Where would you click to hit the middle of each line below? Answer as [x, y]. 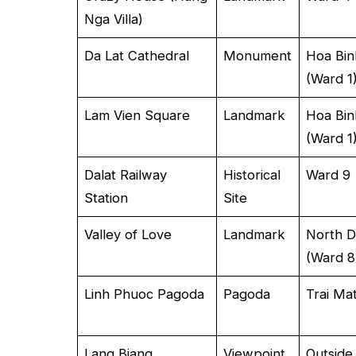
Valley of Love [128, 234]
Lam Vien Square [137, 115]
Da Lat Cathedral [137, 55]
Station [106, 197]
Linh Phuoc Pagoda [145, 294]
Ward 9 [329, 174]
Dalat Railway [126, 174]
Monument [258, 55]
